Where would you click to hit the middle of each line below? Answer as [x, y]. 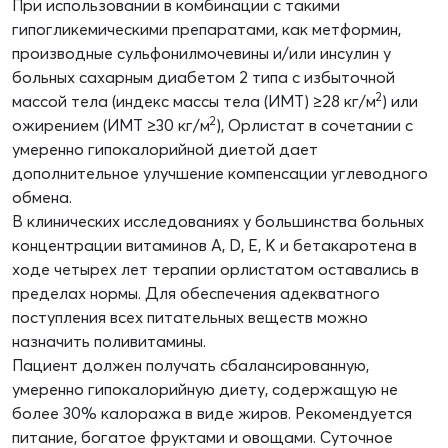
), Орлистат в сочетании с [314, 125]
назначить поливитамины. [109, 341]
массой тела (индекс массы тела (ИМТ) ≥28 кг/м [194, 101]
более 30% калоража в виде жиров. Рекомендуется [212, 413]
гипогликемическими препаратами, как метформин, [206, 29]
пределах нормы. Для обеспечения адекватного [196, 293]
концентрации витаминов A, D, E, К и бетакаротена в [214, 245]
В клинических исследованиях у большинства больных [218, 221]
